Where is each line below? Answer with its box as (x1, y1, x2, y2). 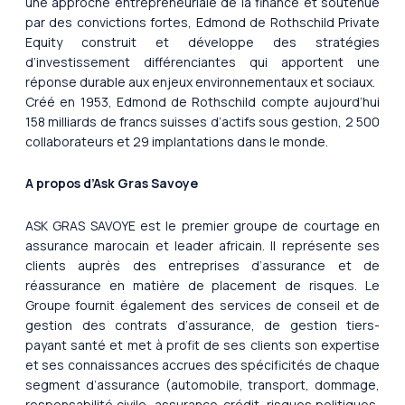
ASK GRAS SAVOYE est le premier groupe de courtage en (25, 216, 380, 234)
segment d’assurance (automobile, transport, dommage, (25, 375, 380, 393)
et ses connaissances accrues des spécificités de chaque (25, 355, 380, 373)
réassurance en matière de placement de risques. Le (25, 276, 380, 294)
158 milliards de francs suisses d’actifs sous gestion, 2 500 (25, 112, 380, 130)
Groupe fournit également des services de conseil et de (25, 296, 380, 314)
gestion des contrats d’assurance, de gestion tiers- (25, 316, 380, 334)
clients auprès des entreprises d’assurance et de (25, 256, 380, 274)
